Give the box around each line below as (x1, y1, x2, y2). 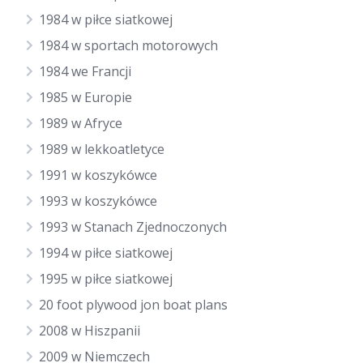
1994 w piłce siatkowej (39, 244, 173, 262)
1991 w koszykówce (39, 166, 157, 184)
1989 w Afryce (39, 114, 122, 132)
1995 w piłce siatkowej (39, 270, 173, 288)
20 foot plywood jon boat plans (39, 296, 228, 314)
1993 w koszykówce (39, 192, 157, 210)
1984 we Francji (39, 62, 131, 80)
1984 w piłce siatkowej (39, 11, 173, 28)
